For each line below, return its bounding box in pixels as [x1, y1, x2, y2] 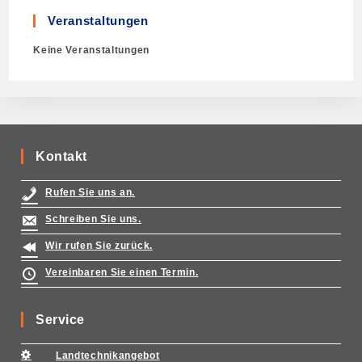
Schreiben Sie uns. [45, 213, 141, 225]
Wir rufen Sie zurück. [45, 240, 153, 251]
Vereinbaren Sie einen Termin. [45, 267, 199, 278]
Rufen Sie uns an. [45, 187, 136, 198]
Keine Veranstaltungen [33, 44, 149, 56]
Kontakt [36, 149, 87, 163]
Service [36, 313, 85, 326]
